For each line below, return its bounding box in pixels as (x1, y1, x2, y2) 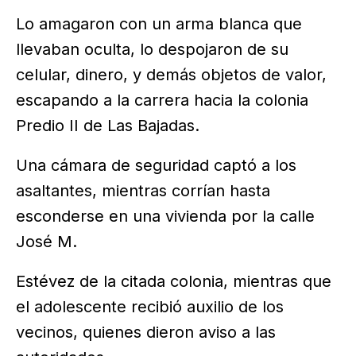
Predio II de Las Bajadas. (16, 115, 199, 135)
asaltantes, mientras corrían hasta (16, 180, 270, 200)
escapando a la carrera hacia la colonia (16, 90, 308, 110)
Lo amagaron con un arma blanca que (16, 14, 302, 33)
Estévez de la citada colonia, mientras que (16, 271, 331, 291)
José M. (16, 231, 77, 251)
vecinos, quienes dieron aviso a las (16, 322, 276, 342)
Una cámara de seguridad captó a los (16, 155, 296, 175)
